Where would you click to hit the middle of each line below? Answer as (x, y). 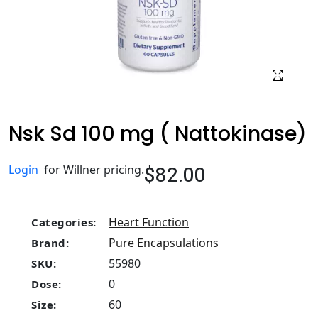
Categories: (64, 222)
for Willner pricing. (91, 170)
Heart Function (149, 222)
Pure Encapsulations (164, 243)
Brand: (50, 243)
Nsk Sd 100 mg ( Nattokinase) (158, 133)
